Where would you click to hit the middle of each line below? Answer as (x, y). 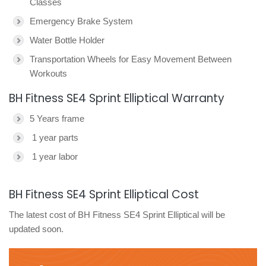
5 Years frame (57, 118)
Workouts (48, 73)
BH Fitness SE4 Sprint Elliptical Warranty (117, 98)
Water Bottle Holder (67, 40)
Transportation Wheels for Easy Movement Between (131, 59)
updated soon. (36, 229)
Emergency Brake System (81, 21)
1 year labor (54, 156)
